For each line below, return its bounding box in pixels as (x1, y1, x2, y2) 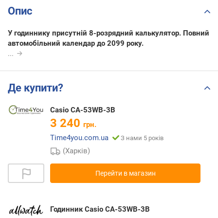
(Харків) (63, 146, 91, 155)
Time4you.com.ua (50, 133, 109, 142)
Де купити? (8, 81, 63, 94)
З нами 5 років (121, 134, 163, 142)
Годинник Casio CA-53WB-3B (50, 204, 150, 214)
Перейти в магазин (95, 169, 156, 177)
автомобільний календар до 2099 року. (8, 39, 144, 48)
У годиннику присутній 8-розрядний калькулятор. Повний (8, 29, 209, 38)
